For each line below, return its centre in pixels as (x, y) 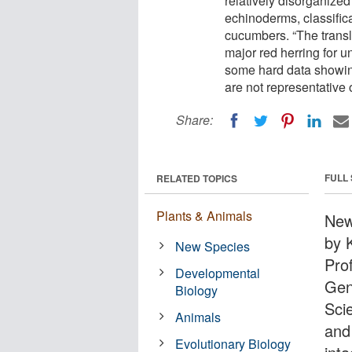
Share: (194, 120)
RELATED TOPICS (197, 178)
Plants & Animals (204, 215)
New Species (213, 246)
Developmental (218, 273)
